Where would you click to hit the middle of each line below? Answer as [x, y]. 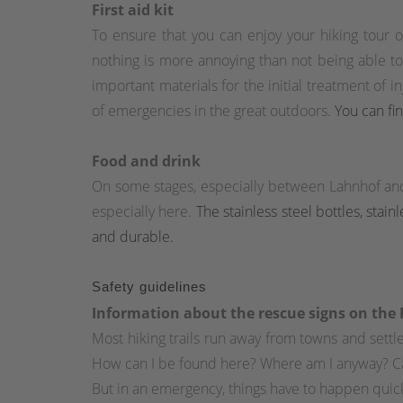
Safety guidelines [149, 287]
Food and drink [146, 161]
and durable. [133, 237]
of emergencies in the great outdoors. [213, 111]
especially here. [144, 212]
